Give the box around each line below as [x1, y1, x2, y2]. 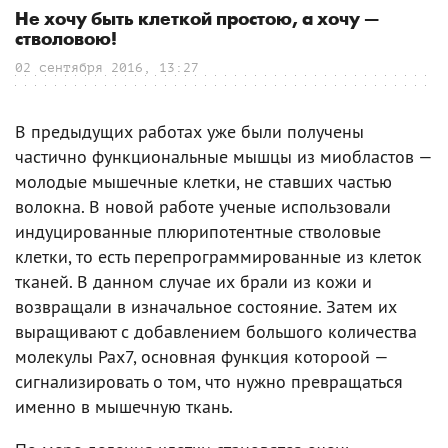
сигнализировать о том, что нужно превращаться [15, 369, 403, 393]
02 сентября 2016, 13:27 [15, 59, 199, 75]
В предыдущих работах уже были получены [15, 119, 364, 143]
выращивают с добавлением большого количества [15, 319, 417, 343]
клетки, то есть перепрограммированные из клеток [15, 244, 422, 268]
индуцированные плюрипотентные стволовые [15, 219, 381, 243]
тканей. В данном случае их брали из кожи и [15, 269, 372, 293]
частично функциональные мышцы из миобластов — [15, 144, 432, 168]
